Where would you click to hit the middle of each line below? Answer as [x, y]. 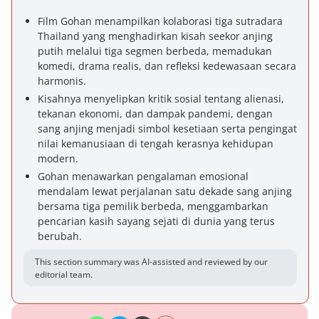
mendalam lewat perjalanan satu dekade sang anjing [165, 191]
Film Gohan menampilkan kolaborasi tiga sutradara [160, 21]
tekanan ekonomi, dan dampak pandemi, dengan [155, 114]
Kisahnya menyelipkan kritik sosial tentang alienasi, [161, 99]
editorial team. [64, 274]
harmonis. [62, 81]
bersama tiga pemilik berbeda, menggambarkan [153, 206]
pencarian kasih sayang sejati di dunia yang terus [156, 221]
